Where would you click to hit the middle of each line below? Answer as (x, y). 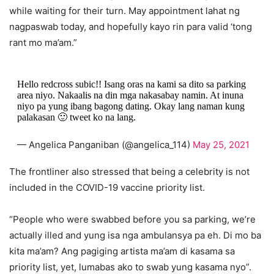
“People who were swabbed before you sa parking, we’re (132, 220)
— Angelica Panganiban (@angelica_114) (105, 145)
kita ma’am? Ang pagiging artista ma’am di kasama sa (122, 251)
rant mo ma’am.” (43, 43)
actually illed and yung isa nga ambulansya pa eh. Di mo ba (135, 235)
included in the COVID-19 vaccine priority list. (108, 188)
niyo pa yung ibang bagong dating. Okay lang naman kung (131, 106)
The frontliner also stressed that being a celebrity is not (129, 172)
